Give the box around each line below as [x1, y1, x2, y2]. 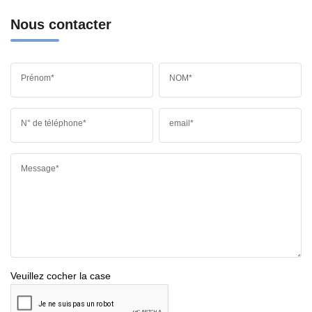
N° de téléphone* [21, 118, 86, 128]
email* [169, 118, 194, 128]
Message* [21, 163, 59, 173]
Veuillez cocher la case [10, 270, 111, 281]
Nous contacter [10, 16, 111, 32]
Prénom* [21, 72, 54, 83]
